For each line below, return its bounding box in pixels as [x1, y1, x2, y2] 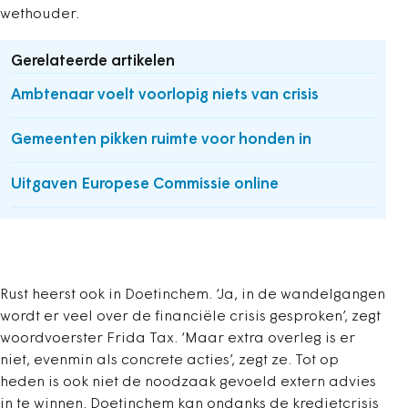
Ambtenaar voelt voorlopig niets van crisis [11, 87, 319, 103]
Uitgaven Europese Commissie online [11, 177, 279, 192]
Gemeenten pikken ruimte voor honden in [11, 132, 311, 148]
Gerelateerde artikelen [11, 54, 175, 69]
